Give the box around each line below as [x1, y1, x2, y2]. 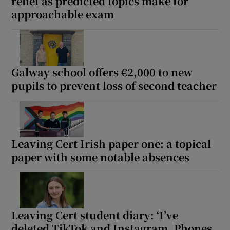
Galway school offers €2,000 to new [11, 65, 193, 80]
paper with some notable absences [11, 149, 190, 165]
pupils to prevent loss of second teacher [11, 78, 217, 93]
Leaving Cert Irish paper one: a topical [11, 136, 212, 151]
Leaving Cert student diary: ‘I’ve [11, 207, 179, 223]
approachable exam [11, 7, 114, 22]
